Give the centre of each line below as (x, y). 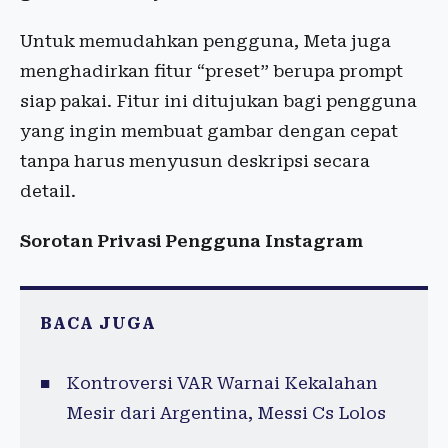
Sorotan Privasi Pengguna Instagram (191, 241)
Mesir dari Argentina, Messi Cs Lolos (225, 413)
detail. (48, 191)
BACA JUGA (98, 323)
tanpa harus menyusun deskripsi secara (195, 161)
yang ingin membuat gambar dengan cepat (209, 131)
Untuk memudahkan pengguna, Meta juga (205, 41)
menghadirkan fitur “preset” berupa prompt (211, 71)
